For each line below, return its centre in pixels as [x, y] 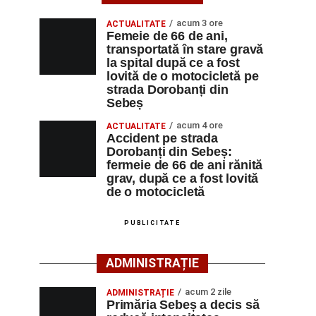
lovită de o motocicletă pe [183, 76]
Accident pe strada [162, 138]
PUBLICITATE [152, 223]
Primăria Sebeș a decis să [183, 305]
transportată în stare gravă [185, 49]
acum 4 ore [200, 125]
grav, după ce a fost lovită [183, 178]
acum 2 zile [208, 292]
